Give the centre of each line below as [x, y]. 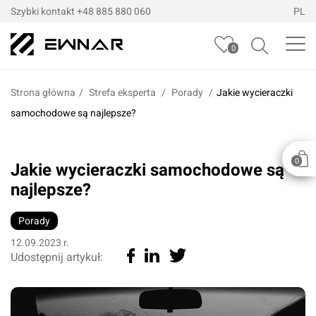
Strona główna [43, 93]
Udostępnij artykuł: [57, 257]
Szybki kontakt [44, 11]
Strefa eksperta [123, 93]
